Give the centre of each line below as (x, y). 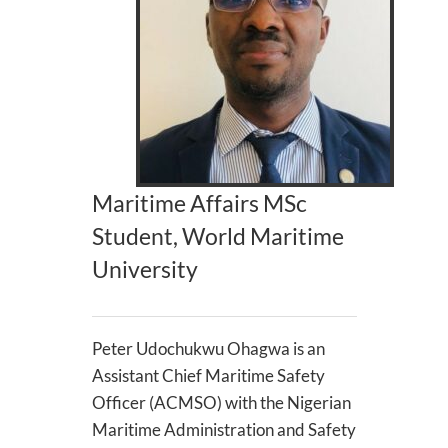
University (144, 269)
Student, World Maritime (217, 236)
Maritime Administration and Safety (223, 429)
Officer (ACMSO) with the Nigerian (221, 402)
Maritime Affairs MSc (199, 203)
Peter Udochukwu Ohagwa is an (208, 348)
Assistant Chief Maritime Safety (208, 375)
